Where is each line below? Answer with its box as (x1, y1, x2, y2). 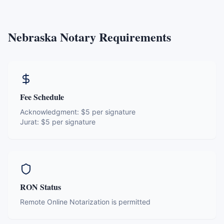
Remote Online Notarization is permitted (20, 197, 150, 206)
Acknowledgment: (20, 107, 81, 116)
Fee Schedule (20, 91, 64, 102)
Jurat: (20, 117, 41, 126)
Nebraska (8, 28, 57, 45)
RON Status (20, 181, 61, 192)
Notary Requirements (57, 28, 171, 45)
